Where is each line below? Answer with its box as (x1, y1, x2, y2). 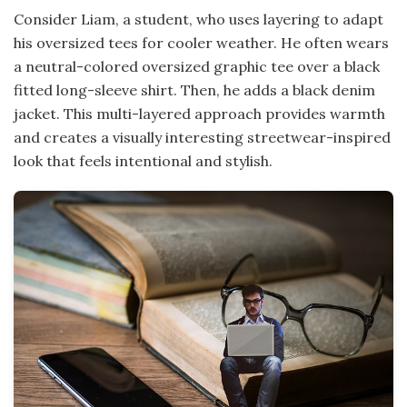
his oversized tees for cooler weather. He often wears (14, 33, 389, 52)
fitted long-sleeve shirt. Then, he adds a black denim (14, 80, 375, 99)
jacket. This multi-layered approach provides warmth (14, 104, 385, 123)
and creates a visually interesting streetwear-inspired (14, 127, 391, 146)
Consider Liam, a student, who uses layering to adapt (14, 9, 383, 28)
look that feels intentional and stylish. (14, 151, 273, 170)
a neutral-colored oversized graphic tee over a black (14, 56, 380, 75)
